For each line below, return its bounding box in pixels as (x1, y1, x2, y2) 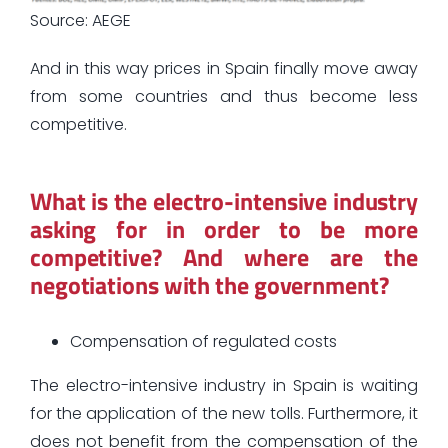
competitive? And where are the (29, 238, 419, 275)
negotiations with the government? (29, 266, 389, 303)
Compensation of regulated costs (69, 329, 337, 353)
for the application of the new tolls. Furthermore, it (29, 401, 419, 425)
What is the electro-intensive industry (29, 182, 419, 219)
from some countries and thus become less (29, 84, 419, 108)
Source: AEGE (29, 8, 131, 32)
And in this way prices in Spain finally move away (29, 56, 419, 80)
